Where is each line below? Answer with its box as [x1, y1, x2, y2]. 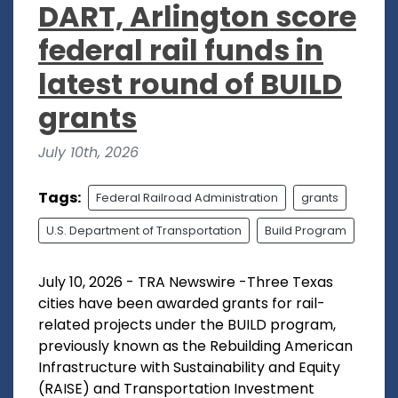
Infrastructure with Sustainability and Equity [38, 357, 340, 378]
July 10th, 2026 [38, 142, 139, 163]
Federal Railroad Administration [96, 190, 278, 206]
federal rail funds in [38, 30, 323, 71]
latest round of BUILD [38, 64, 342, 105]
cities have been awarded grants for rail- [38, 293, 325, 314]
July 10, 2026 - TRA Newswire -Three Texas [38, 272, 333, 293]
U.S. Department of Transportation [46, 223, 242, 239]
